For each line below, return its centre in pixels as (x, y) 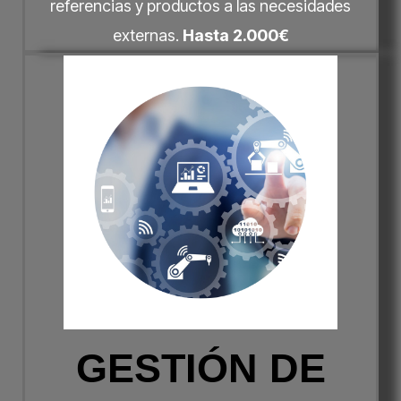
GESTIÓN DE (200, 368)
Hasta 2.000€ (235, 36)
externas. (147, 36)
